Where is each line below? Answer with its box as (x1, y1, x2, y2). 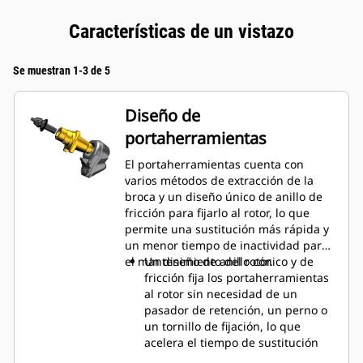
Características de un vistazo (69, 20, 294, 44)
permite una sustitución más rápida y (125, 221, 329, 237)
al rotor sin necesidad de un (144, 286, 297, 302)
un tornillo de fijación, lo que (144, 318, 301, 335)
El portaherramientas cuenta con (125, 156, 304, 173)
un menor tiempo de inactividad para (125, 237, 328, 254)
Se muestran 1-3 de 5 (13, 64, 110, 78)
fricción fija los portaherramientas (144, 270, 329, 286)
